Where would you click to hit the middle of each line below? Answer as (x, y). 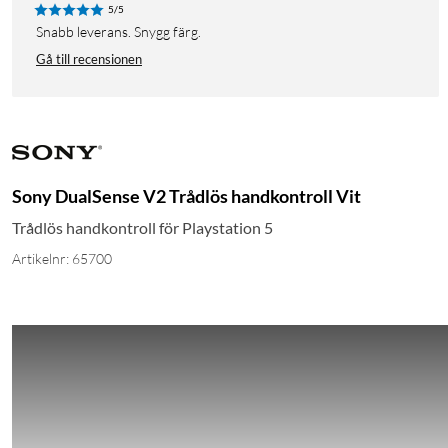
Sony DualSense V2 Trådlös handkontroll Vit (186, 196)
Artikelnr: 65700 (62, 259)
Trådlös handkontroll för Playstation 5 (142, 228)
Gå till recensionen (89, 59)
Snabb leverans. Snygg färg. (122, 32)
